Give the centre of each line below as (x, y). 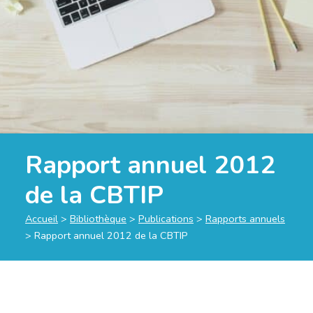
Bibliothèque (98, 219)
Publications (166, 219)
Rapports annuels (245, 219)
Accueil (42, 219)
